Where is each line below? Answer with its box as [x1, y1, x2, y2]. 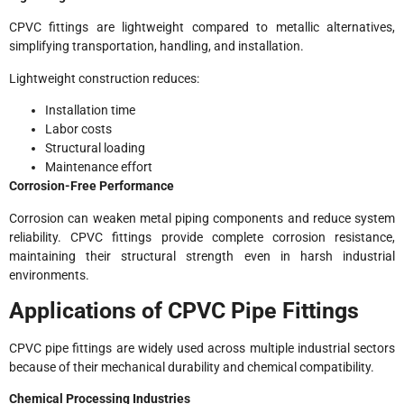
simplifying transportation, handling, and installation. [9, 39, 304, 54]
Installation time [45, 103, 135, 118]
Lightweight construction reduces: [9, 70, 199, 86]
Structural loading [45, 141, 145, 156]
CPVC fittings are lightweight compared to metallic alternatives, [9, 20, 395, 35]
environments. [9, 267, 89, 282]
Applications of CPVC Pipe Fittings [9, 297, 359, 324]
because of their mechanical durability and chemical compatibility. [9, 359, 374, 374]
